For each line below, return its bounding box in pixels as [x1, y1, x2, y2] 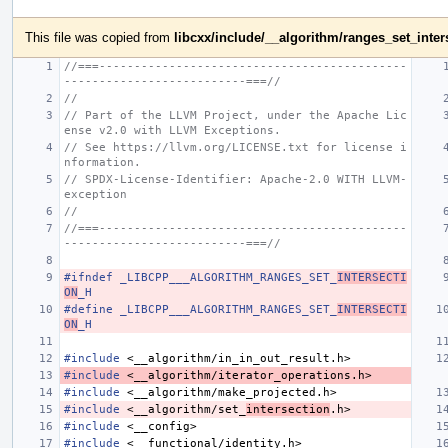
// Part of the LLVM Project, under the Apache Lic [64, 108, 407, 122]
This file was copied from [25, 29, 174, 45]
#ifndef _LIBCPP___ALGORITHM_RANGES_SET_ [64, 270, 337, 284]
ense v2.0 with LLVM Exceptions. [64, 123, 281, 137]
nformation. [64, 155, 141, 169]
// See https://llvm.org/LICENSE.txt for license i [64, 140, 407, 154]
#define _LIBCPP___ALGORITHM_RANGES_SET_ [64, 302, 337, 316]
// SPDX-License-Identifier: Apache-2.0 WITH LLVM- [64, 172, 407, 186]
